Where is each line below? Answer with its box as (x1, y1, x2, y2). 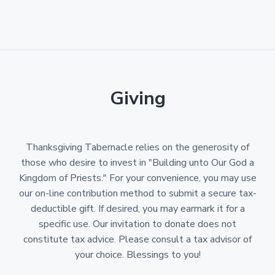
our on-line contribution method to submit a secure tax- (18, 187, 257, 201)
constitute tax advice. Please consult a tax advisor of (23, 233, 252, 247)
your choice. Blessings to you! (74, 248, 201, 262)
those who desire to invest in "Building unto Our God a (21, 156, 254, 170)
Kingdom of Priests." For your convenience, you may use (18, 171, 257, 185)
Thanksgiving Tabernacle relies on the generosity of (26, 141, 249, 155)
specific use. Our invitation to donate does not (39, 217, 236, 231)
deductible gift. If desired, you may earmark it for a (30, 202, 245, 216)
